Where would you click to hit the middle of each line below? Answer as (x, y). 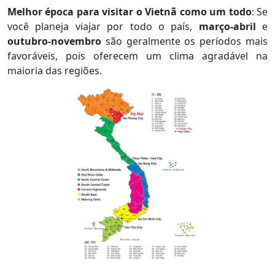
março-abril (227, 26)
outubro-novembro (56, 41)
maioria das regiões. (55, 70)
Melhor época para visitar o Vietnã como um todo (130, 11)
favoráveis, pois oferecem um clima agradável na (137, 56)
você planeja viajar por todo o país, (103, 26)
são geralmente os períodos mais (187, 41)
